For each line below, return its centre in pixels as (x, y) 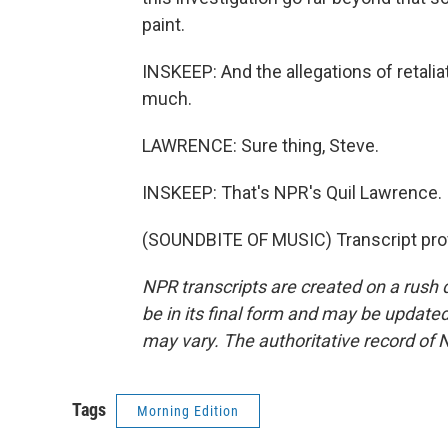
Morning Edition (188, 411)
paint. (163, 24)
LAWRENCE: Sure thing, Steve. (260, 145)
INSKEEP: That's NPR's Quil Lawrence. (292, 192)
